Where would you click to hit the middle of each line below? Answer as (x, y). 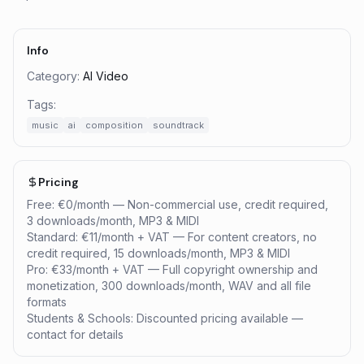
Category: (53, 76)
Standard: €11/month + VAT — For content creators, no (172, 237)
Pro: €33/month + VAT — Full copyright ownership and (172, 269)
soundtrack (178, 125)
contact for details (75, 334)
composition (114, 125)
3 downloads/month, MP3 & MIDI (113, 221)
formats (47, 302)
